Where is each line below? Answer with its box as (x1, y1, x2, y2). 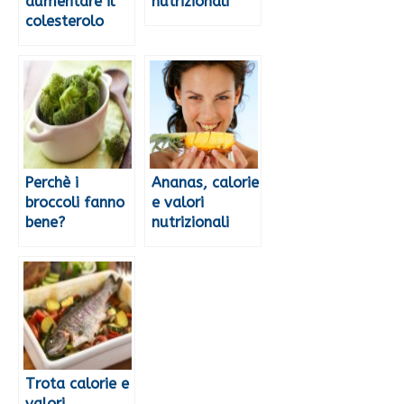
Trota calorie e (25, 375, 129, 393)
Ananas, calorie (151, 174, 259, 192)
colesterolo (25, 13, 104, 31)
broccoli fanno (25, 194, 124, 212)
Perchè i (25, 174, 78, 192)
